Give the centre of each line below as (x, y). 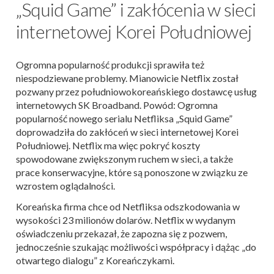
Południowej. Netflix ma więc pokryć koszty (108, 146)
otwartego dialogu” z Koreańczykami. (95, 261)
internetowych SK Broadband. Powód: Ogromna (117, 105)
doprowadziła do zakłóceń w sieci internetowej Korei (127, 132)
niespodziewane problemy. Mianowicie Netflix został (127, 78)
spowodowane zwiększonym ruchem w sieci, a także (124, 159)
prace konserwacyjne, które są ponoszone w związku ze (132, 172)
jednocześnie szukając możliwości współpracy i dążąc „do (136, 247)
